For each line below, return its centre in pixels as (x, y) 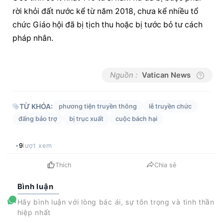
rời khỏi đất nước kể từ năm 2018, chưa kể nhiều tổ (106, 11)
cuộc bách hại (137, 119)
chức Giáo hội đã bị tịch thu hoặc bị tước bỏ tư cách (108, 24)
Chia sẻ (165, 165)
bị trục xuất (87, 119)
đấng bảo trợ (38, 119)
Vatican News (166, 75)
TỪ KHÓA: (36, 107)
